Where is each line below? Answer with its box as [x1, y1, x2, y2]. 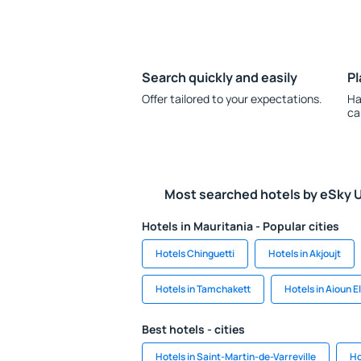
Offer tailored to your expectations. [142, 91, 322, 106]
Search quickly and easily [142, 68, 297, 86]
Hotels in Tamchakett [156, 282, 251, 296]
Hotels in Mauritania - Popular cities [142, 218, 339, 234]
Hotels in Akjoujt [268, 247, 341, 260]
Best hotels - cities [142, 322, 245, 337]
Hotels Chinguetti [156, 247, 234, 260]
